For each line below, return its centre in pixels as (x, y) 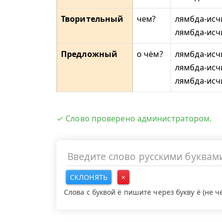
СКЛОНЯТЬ (89, 177)
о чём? (150, 54)
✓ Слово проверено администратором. (134, 118)
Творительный (92, 19)
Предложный (89, 54)
